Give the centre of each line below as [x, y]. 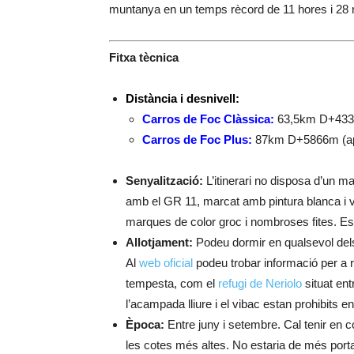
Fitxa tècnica [144, 57]
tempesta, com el [172, 283]
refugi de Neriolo [260, 283]
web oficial [166, 263]
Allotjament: [159, 242]
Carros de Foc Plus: [197, 139]
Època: [145, 324]
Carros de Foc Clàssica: [208, 119]
